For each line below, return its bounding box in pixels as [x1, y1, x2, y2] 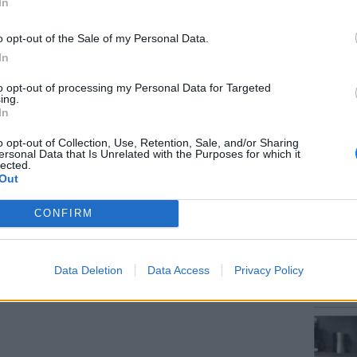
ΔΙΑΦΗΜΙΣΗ [24, 7, 70, 18]
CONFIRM [33, 207, 93, 219]
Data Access [147, 263, 210, 277]
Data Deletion [53, 263, 123, 277]
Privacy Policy [233, 263, 304, 277]
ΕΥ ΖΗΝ [314, 253, 353, 264]
